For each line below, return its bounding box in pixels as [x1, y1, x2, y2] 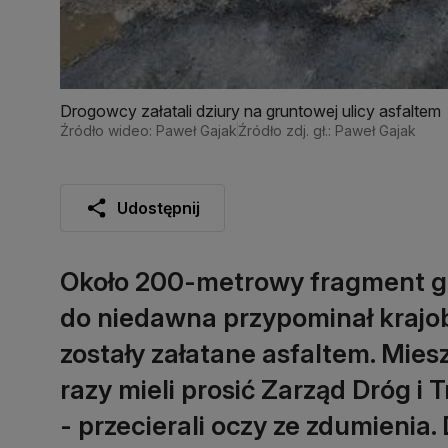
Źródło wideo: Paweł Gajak [60, 121, 237, 139]
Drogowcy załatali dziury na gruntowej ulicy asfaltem [60, 100, 441, 121]
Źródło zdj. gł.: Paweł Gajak [238, 121, 416, 139]
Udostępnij [117, 197, 200, 218]
